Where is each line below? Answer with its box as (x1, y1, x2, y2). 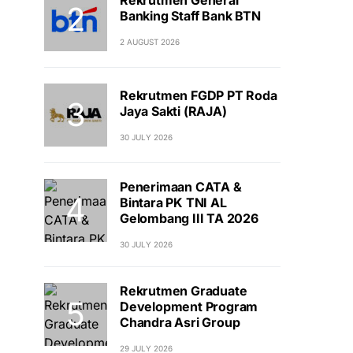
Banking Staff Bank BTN (120, 7, 261, 24)
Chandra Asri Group (120, 314, 240, 330)
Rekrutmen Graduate (120, 283, 247, 299)
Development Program (120, 299, 258, 314)
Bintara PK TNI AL (120, 195, 227, 210)
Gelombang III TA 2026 (120, 210, 258, 226)
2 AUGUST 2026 (120, 36, 180, 46)
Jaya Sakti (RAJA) (120, 102, 227, 119)
